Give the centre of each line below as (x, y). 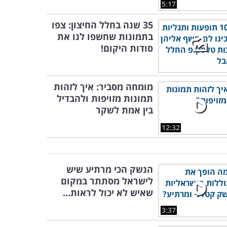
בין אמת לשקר (124, 110)
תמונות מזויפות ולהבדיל (105, 98)
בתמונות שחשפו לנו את (105, 36)
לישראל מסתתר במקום (107, 181)
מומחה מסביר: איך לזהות (103, 87)
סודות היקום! (127, 48)
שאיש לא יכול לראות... (108, 193)
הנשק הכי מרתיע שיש (110, 169)
